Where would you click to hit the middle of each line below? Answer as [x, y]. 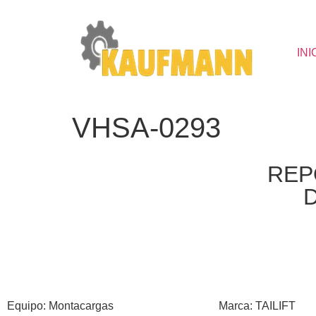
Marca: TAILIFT [257, 306]
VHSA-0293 [146, 128]
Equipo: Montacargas [62, 306]
